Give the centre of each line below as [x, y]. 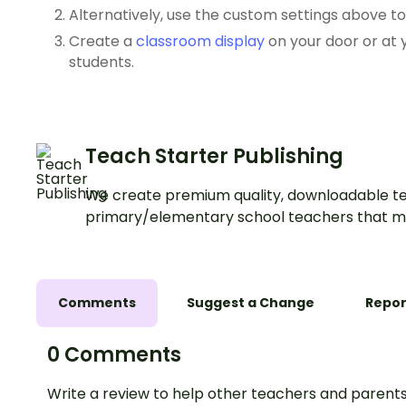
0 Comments [114, 354]
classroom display [200, 41]
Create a [102, 41]
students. [101, 62]
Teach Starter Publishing [214, 156]
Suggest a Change [251, 302]
